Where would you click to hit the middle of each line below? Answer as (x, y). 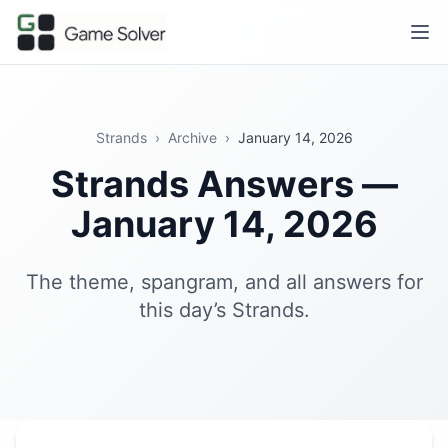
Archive (192, 137)
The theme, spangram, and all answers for (224, 282)
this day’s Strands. (224, 310)
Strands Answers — (224, 184)
